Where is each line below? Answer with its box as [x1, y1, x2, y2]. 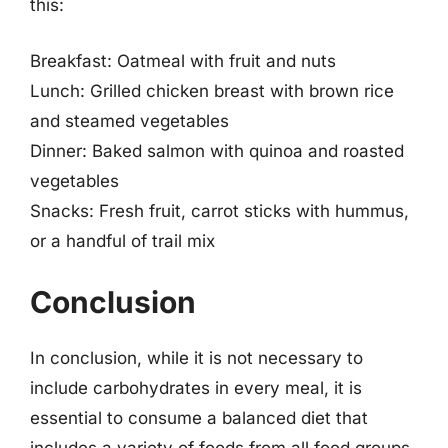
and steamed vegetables [30, 110, 229, 131]
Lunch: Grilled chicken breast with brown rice [30, 80, 394, 101]
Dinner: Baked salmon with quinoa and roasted [30, 140, 404, 161]
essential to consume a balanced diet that [30, 408, 368, 428]
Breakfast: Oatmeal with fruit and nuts [30, 50, 336, 71]
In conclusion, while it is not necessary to [30, 348, 363, 368]
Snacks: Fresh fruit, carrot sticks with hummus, [30, 200, 409, 221]
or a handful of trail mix [30, 230, 215, 251]
